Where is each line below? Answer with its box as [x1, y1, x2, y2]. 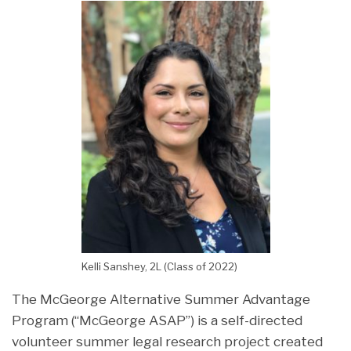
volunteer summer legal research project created [12, 333, 323, 349]
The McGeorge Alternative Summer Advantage [12, 291, 310, 307]
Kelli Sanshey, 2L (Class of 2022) [81, 259, 237, 273]
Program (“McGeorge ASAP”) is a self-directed [12, 312, 302, 328]
